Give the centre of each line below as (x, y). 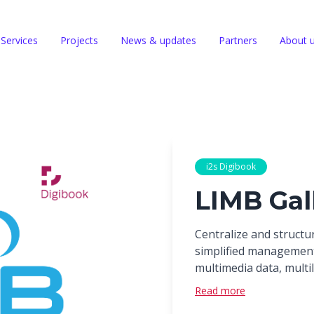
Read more (220, 291)
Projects (79, 40)
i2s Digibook (231, 166)
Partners (238, 40)
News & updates (158, 40)
